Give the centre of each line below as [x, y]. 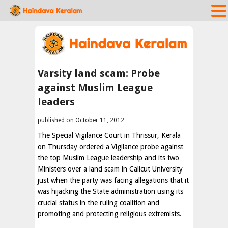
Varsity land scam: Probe [99, 73]
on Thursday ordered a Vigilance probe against [110, 147]
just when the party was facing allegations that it [113, 180]
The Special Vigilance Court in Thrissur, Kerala [109, 135]
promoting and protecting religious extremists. [110, 214]
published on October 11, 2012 [81, 120]
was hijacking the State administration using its [110, 191]
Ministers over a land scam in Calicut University [110, 169]
